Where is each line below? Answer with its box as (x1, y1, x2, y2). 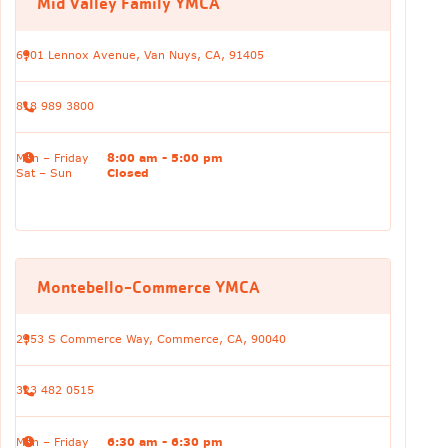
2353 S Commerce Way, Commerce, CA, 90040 (15, 331, 286, 348)
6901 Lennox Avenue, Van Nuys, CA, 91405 (15, 47, 264, 64)
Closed (106, 164, 149, 181)
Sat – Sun (15, 164, 72, 181)
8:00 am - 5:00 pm (106, 149, 223, 166)
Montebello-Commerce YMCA (36, 276, 260, 297)
